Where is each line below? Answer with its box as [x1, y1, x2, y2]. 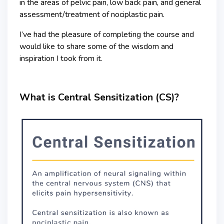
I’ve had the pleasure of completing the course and [19, 28, 194, 40]
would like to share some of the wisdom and [19, 40, 173, 52]
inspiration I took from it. [19, 52, 102, 64]
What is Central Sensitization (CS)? [19, 90, 179, 104]
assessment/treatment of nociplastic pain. [19, 8, 164, 20]
